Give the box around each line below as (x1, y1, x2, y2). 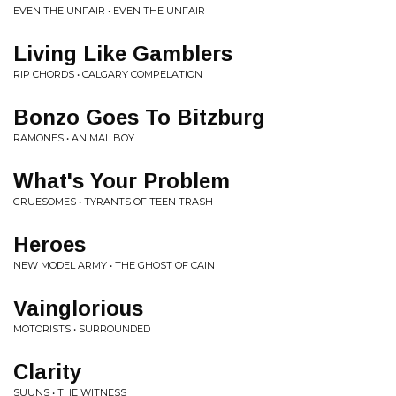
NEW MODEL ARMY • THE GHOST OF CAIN (13, 259, 215, 271)
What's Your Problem (13, 169, 230, 193)
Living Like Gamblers (13, 42, 232, 65)
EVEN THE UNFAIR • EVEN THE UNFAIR (13, 4, 205, 17)
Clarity (13, 360, 81, 384)
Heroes (13, 232, 86, 256)
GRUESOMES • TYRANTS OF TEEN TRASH (13, 195, 213, 208)
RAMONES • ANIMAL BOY (13, 132, 134, 144)
